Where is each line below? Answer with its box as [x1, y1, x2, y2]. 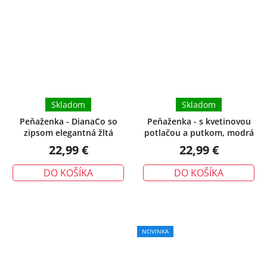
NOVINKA [142, 226, 169, 235]
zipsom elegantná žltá [23, 126, 113, 138]
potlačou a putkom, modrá [144, 126, 254, 138]
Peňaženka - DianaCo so [19, 115, 117, 127]
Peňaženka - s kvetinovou [147, 115, 251, 127]
